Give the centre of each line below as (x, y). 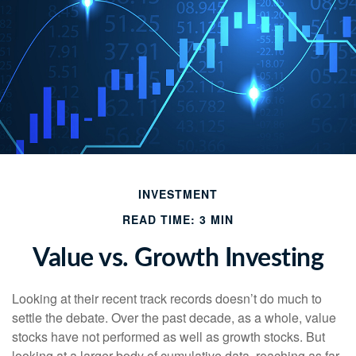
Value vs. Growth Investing (178, 258)
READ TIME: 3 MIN (178, 219)
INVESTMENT (178, 194)
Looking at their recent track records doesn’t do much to (167, 298)
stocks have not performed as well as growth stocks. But (168, 337)
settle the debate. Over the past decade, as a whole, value (174, 317)
